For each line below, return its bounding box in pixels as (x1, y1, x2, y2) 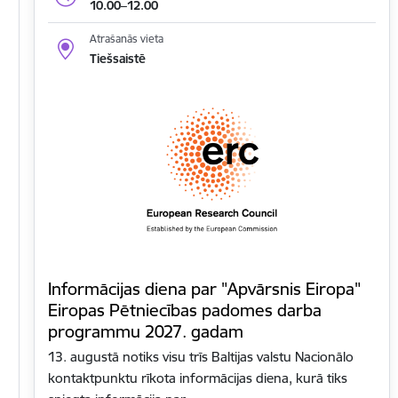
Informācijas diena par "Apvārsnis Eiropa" (48, 278, 361, 300)
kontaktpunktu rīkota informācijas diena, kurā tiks (48, 370, 347, 387)
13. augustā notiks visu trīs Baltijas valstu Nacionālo (48, 348, 354, 366)
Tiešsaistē (89, 51, 146, 68)
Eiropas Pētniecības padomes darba (48, 299, 322, 322)
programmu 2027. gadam (48, 321, 243, 343)
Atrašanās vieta (89, 32, 163, 46)
